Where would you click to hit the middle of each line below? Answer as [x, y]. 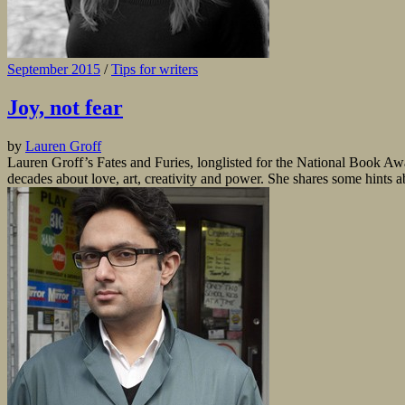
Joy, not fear [65, 108]
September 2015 [54, 70]
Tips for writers [155, 70]
